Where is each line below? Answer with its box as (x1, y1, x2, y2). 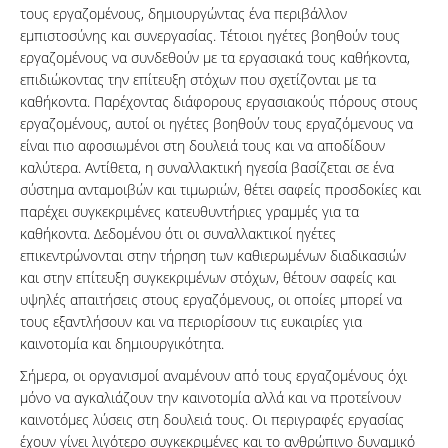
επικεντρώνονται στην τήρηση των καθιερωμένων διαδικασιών (20, 246, 406, 266)
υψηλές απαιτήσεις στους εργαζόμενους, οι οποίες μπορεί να (20, 290, 402, 310)
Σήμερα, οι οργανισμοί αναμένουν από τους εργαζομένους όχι (20, 366, 407, 386)
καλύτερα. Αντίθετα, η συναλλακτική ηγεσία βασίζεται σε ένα (20, 158, 394, 178)
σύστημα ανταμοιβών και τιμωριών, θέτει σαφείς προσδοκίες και (20, 180, 421, 200)
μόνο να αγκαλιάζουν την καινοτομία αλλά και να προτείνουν (20, 388, 401, 408)
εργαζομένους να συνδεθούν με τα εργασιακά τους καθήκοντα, (20, 48, 410, 68)
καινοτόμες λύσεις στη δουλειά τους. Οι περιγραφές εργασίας (20, 410, 404, 430)
